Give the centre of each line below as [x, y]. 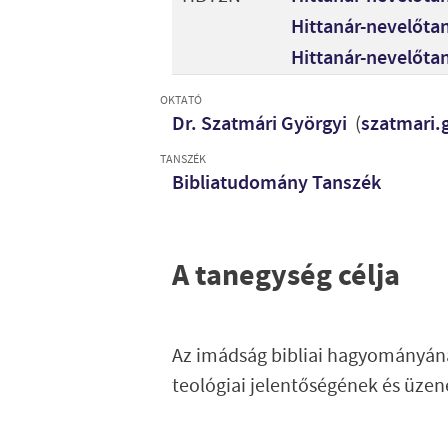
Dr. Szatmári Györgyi [261, 124]
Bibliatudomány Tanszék [276, 183]
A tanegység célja [286, 277]
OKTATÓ [180, 99]
